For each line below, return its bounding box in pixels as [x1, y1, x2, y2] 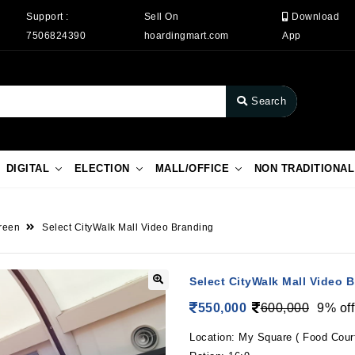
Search [251, 95, 286, 108]
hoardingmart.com [143, 29, 229, 41]
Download [288, 10, 340, 22]
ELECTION [74, 162, 130, 175]
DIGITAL [6, 162, 50, 175]
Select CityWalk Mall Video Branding [42, 222, 214, 234]
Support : [26, 10, 69, 22]
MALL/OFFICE [155, 162, 230, 175]
